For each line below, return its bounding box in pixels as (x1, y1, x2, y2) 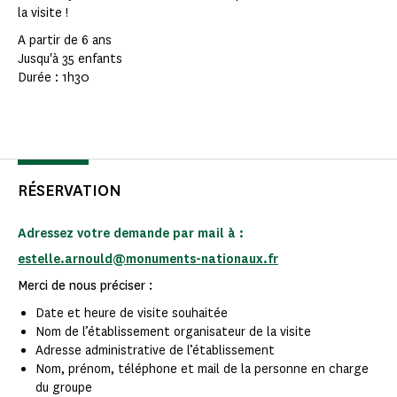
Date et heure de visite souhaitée (35, 305, 228, 323)
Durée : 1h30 (18, 69, 90, 87)
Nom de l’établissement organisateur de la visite (35, 323, 311, 341)
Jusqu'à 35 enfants (18, 51, 122, 68)
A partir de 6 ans (18, 32, 112, 50)
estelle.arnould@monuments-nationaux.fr (18, 251, 278, 269)
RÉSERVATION (18, 180, 121, 202)
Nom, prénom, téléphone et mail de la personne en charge (35, 361, 369, 378)
